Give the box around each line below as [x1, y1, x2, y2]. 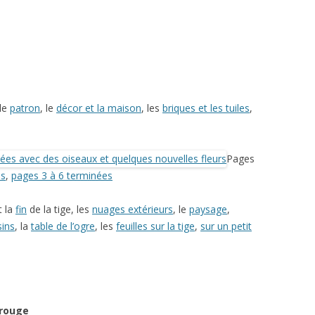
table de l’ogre [31, 219, 95, 233]
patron [10, 101, 40, 115]
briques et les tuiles [162, 101, 250, 115]
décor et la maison [56, 101, 141, 115]
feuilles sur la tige [116, 219, 195, 233]
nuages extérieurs [92, 202, 173, 217]
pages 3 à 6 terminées [11, 169, 112, 183]
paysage [189, 202, 227, 217]
